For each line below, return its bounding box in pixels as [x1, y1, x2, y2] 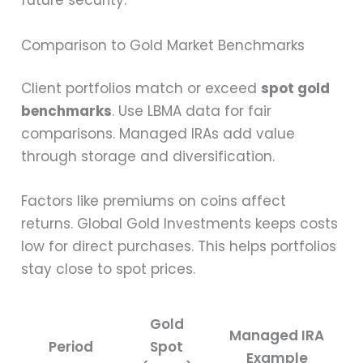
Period [49, 336, 94, 357]
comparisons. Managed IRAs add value [21, 124, 296, 144]
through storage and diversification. [21, 147, 275, 167]
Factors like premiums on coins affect [21, 191, 287, 211]
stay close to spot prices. [21, 259, 196, 280]
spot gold [261, 79, 331, 99]
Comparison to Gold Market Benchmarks [21, 35, 305, 55]
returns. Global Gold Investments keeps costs [21, 214, 339, 234]
